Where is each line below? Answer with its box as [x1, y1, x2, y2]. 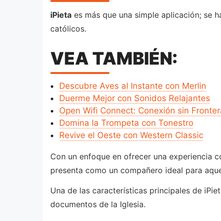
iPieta [50, 9, 72, 20]
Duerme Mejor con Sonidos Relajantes [59, 93, 210, 103]
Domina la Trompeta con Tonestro [59, 117, 193, 128]
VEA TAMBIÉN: [50, 48, 178, 69]
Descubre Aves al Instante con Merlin [59, 80, 206, 91]
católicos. [50, 23, 86, 34]
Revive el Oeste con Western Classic [59, 130, 203, 140]
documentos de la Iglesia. [50, 199, 146, 210]
